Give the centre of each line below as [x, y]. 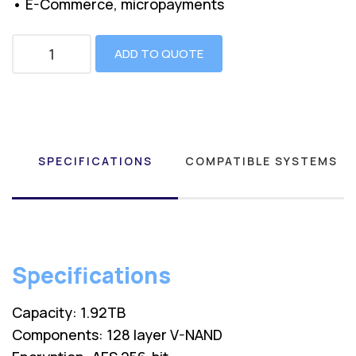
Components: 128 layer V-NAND [117, 334]
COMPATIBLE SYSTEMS [261, 161]
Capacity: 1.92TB [69, 312]
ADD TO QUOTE [159, 54]
